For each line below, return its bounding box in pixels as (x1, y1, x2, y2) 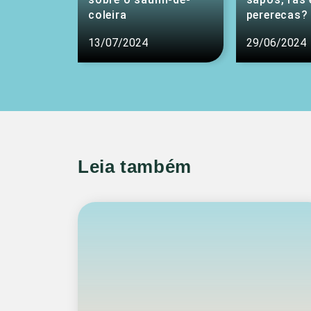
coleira (88, 8, 127, 22)
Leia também (78, 156, 192, 177)
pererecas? (246, 8, 308, 22)
